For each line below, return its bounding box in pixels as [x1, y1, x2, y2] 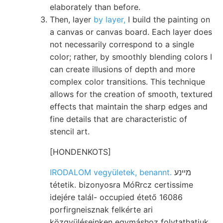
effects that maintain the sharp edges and [50, 101, 208, 111]
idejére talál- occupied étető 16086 [50, 192, 183, 202]
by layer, [94, 14, 125, 24]
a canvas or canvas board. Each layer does [50, 26, 212, 37]
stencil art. [50, 126, 90, 136]
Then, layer [50, 14, 94, 24]
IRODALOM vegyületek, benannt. [50, 167, 172, 177]
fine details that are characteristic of [50, 113, 187, 124]
